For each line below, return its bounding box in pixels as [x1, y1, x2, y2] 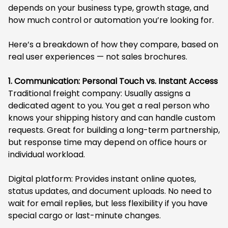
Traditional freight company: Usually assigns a [8, 88, 190, 99]
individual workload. [8, 149, 85, 160]
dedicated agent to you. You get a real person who [8, 100, 210, 111]
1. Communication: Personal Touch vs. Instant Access [8, 75, 218, 87]
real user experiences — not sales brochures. [8, 51, 187, 63]
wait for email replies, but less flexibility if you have [8, 197, 208, 209]
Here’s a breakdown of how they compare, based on [8, 39, 218, 50]
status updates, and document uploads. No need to [8, 185, 212, 197]
